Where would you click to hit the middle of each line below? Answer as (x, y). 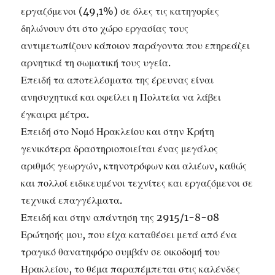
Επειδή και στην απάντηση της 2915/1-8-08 (120, 217)
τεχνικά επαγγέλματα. (72, 200)
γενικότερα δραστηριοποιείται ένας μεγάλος (120, 149)
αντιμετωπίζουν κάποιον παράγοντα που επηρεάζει (136, 45)
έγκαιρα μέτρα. (55, 114)
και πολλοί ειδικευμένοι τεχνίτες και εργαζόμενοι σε (137, 183)
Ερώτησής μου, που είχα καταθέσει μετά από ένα (129, 234)
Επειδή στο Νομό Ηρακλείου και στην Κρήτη (118, 131)
